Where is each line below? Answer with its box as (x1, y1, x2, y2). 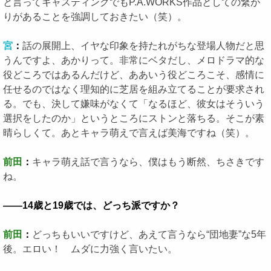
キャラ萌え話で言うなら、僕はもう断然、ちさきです (32, 157, 264, 167)
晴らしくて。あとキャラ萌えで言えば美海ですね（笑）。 (3, 128, 255, 138)
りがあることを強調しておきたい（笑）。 (3, 11, 187, 22)
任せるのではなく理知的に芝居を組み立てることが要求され (3, 84, 264, 94)
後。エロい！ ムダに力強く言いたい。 (3, 244, 177, 254)
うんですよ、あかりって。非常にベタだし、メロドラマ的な (3, 55, 264, 65)
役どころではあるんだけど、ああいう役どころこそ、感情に (3, 70, 264, 80)
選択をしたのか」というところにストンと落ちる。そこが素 (3, 113, 264, 123)
